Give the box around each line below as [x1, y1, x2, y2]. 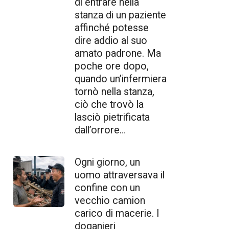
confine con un [75, 181, 140, 194]
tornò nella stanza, [75, 85, 154, 98]
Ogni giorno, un [75, 156, 140, 168]
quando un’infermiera [75, 73, 167, 85]
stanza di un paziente [75, 9, 166, 21]
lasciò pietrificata [75, 111, 150, 123]
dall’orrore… [75, 124, 126, 136]
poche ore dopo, [75, 60, 149, 72]
